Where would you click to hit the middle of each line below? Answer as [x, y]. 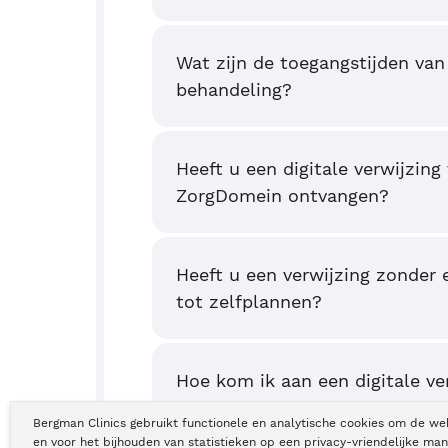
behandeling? [234, 89]
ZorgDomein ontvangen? [282, 195]
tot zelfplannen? [249, 301]
